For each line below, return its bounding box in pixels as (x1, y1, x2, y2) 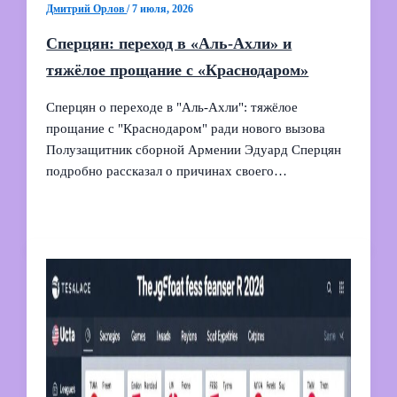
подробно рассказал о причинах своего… (46, 163, 288, 178)
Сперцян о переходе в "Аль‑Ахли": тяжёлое (46, 99, 299, 114)
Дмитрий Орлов (46, 2, 128, 15)
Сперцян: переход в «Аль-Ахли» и (46, 34, 292, 52)
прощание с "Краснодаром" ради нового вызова (46, 121, 326, 136)
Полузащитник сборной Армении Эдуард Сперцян (46, 142, 342, 157)
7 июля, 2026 (132, 2, 194, 15)
